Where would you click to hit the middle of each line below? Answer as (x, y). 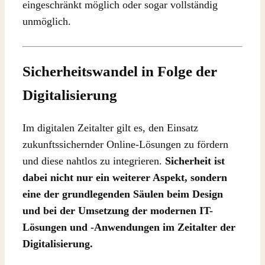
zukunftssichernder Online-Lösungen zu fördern (125, 144)
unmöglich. (47, 21)
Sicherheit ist (195, 161)
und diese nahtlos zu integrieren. (94, 161)
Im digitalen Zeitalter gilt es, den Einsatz (110, 127)
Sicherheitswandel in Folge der (120, 72)
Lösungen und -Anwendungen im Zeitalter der (129, 227)
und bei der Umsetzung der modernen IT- (118, 210)
